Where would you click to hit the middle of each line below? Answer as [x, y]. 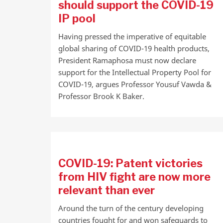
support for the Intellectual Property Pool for [135, 72]
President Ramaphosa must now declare [127, 60]
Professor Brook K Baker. [101, 96]
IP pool [77, 18]
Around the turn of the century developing [131, 208]
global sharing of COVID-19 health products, [134, 48]
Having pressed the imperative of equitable [132, 36]
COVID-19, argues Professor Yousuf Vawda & [135, 84]
